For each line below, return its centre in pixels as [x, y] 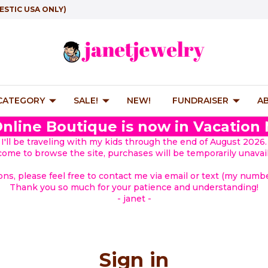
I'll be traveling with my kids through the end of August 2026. [134, 142]
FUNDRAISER [200, 100]
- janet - [134, 199]
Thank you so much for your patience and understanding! [134, 187]
